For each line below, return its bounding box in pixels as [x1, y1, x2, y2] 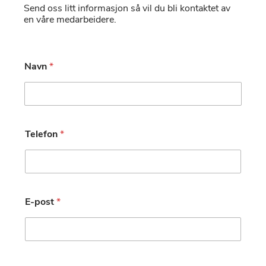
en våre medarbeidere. [24, 15, 116, 25]
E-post [25, 197, 56, 207]
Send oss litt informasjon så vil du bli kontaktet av [24, 4, 230, 14]
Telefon [25, 129, 60, 140]
